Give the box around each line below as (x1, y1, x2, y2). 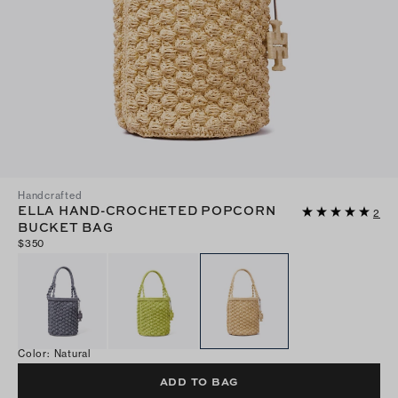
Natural (53, 347, 92, 361)
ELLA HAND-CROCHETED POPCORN (18, 200, 276, 219)
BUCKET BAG (18, 217, 114, 235)
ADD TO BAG (159, 373, 240, 390)
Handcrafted (18, 188, 83, 202)
